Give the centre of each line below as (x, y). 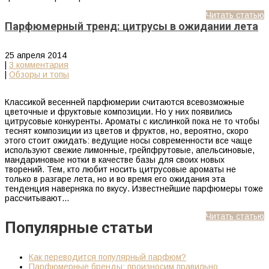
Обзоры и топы (39, 74)
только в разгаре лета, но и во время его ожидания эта (115, 179)
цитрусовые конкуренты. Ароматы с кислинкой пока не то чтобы (132, 121)
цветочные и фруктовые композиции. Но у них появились (119, 111)
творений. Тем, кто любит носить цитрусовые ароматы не (120, 169)
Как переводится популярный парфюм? (107, 257)
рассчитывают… (37, 198)
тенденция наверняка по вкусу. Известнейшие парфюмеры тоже (134, 188)
